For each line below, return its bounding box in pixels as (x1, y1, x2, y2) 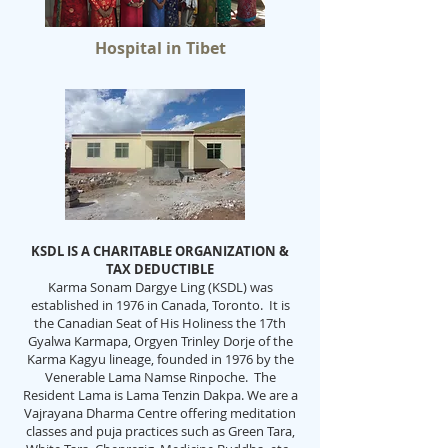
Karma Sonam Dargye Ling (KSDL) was (47, 278, 273, 296)
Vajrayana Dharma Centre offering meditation (24, 404, 296, 422)
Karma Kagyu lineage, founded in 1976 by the (26, 350, 294, 368)
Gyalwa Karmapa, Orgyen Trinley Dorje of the (27, 332, 293, 350)
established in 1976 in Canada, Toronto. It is (30, 296, 290, 314)
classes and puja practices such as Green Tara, (25, 422, 295, 440)
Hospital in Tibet (94, 37, 226, 59)
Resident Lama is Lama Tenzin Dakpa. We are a (22, 386, 298, 404)
